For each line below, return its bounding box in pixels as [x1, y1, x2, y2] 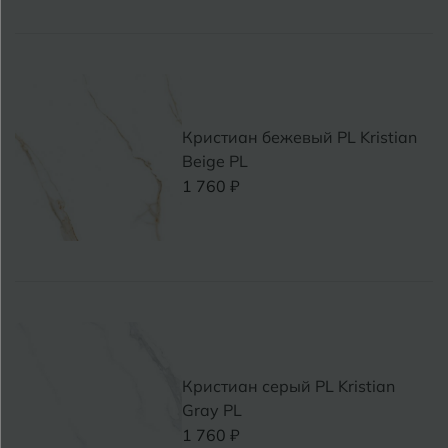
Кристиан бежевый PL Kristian [182, 127, 418, 148]
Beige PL [182, 151, 249, 172]
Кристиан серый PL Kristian [182, 375, 396, 396]
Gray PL [182, 399, 243, 420]
